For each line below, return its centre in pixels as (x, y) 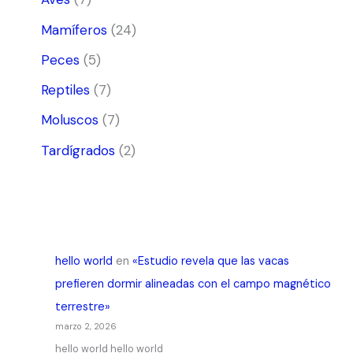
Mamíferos (74, 30)
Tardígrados (78, 150)
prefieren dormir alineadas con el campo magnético (193, 284)
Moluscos (69, 120)
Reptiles (65, 90)
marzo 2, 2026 (85, 326)
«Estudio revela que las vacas (210, 261)
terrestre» (82, 307)
